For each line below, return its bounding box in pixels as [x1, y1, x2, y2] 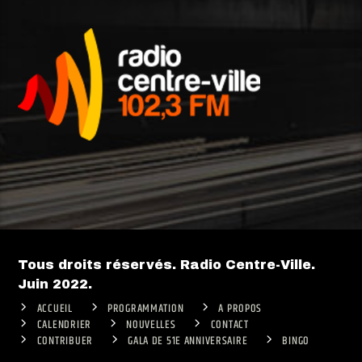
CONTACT [210, 315, 249, 334]
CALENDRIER [36, 315, 91, 334]
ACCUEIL [36, 299, 73, 318]
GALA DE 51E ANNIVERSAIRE [128, 331, 248, 350]
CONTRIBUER [36, 331, 93, 350]
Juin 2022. [18, 276, 97, 291]
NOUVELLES [126, 315, 176, 334]
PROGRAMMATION [107, 299, 184, 318]
